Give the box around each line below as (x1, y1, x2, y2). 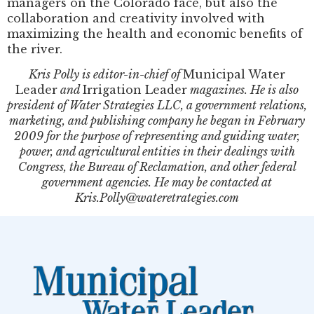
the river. (7, 41, 62, 56)
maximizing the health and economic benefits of (7, 26, 303, 41)
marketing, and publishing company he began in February (9, 114, 305, 128)
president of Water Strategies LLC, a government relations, (7, 98, 307, 113)
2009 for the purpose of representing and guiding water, (14, 129, 300, 144)
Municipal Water (183, 67, 285, 82)
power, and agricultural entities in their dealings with (19, 144, 295, 159)
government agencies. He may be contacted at (42, 175, 272, 190)
